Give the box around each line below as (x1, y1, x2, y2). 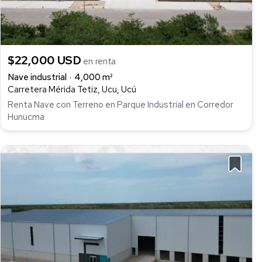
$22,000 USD (8, 53, 84, 68)
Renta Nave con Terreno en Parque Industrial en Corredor (8, 99, 233, 111)
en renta (83, 56, 116, 68)
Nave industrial (8, 71, 67, 84)
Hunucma (8, 111, 44, 123)
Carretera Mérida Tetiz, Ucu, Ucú (8, 84, 136, 96)
